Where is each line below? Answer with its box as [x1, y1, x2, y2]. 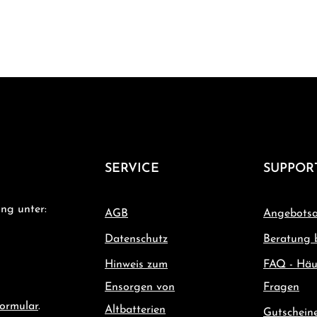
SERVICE [105, 162, 159, 175]
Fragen [263, 282, 299, 293]
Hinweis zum [105, 259, 168, 270]
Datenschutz [105, 234, 168, 245]
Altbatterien [105, 304, 166, 316]
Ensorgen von [105, 282, 175, 293]
